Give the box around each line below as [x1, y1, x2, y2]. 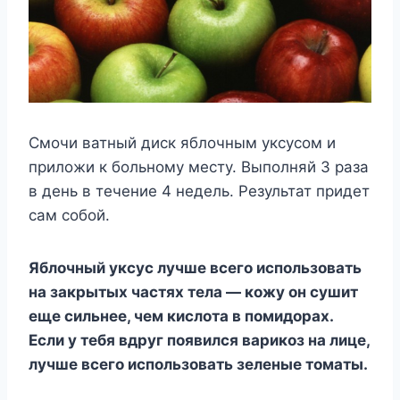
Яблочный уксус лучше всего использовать [29, 259, 362, 278]
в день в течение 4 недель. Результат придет [29, 182, 370, 201]
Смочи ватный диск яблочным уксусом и [29, 134, 336, 153]
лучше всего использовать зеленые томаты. [29, 355, 371, 374]
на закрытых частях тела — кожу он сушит [29, 283, 358, 302]
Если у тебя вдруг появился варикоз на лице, [29, 331, 370, 350]
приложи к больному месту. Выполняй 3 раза [29, 158, 369, 177]
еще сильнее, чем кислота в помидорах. [29, 307, 333, 326]
